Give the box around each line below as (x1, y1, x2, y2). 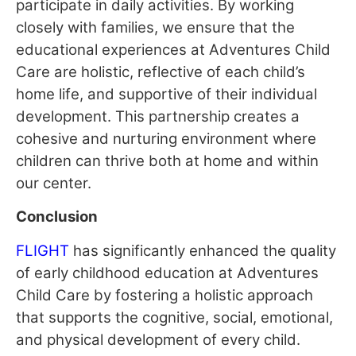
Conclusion (16, 207, 98, 226)
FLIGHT (16, 241, 69, 260)
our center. (16, 174, 91, 193)
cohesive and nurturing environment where (16, 130, 316, 149)
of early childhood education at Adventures (16, 263, 319, 282)
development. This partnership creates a (16, 107, 300, 126)
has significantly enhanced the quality (69, 241, 336, 260)
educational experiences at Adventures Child (16, 41, 331, 60)
